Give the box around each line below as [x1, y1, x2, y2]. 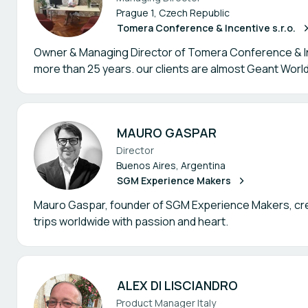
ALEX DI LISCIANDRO [117, 277, 238, 294]
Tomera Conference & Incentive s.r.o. [117, 21, 296, 34]
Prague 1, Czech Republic [116, 6, 230, 19]
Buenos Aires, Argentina [116, 159, 225, 172]
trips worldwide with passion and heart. [34, 214, 228, 229]
